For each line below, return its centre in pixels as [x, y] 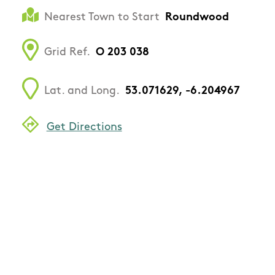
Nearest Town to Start [102, 18]
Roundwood [197, 18]
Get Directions [84, 127]
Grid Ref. [67, 53]
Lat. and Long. [82, 91]
